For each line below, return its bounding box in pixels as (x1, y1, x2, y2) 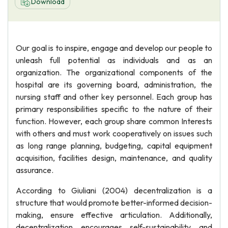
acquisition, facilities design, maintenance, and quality (16, 153, 212, 163)
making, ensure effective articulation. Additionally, (16, 210, 212, 220)
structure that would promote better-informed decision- (16, 197, 212, 208)
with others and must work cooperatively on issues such (16, 128, 212, 138)
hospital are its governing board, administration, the (16, 79, 212, 90)
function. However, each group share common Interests (16, 116, 212, 126)
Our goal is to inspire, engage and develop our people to (16, 43, 212, 53)
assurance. (16, 165, 53, 175)
